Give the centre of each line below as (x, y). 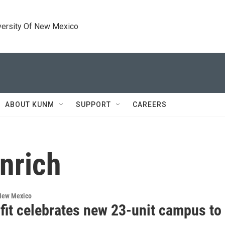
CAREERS (150, 104)
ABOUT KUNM (30, 104)
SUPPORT (93, 104)
